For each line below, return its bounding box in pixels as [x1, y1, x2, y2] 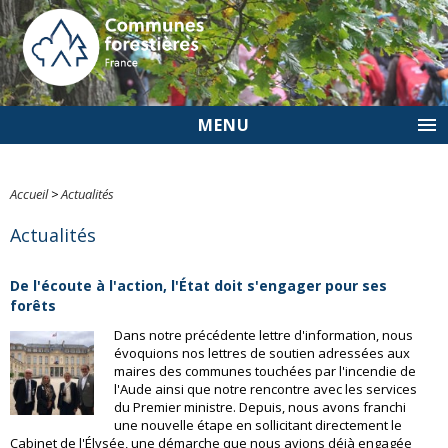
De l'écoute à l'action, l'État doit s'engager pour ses [10, 276, 387, 295]
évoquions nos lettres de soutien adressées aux [113, 344, 410, 362]
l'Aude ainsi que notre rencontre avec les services [113, 380, 417, 398]
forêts [10, 296, 56, 315]
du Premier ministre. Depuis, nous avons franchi [113, 398, 406, 416]
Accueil [10, 185, 48, 203]
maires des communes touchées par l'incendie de [113, 362, 416, 380]
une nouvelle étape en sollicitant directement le [113, 416, 402, 434]
